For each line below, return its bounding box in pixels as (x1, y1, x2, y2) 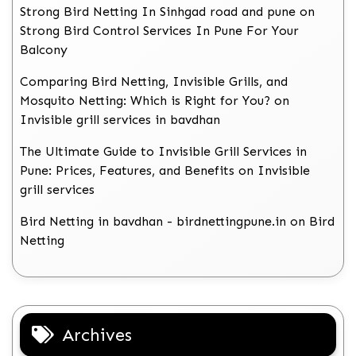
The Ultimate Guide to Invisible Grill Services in (20, 144, 307, 160)
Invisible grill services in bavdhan (20, 112, 220, 128)
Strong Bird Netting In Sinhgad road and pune (20, 4, 296, 20)
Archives (62, 324, 132, 346)
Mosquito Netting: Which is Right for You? (20, 93, 270, 109)
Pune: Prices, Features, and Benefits (20, 163, 234, 179)
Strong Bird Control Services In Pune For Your (20, 23, 299, 39)
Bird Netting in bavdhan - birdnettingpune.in (20, 214, 286, 230)
